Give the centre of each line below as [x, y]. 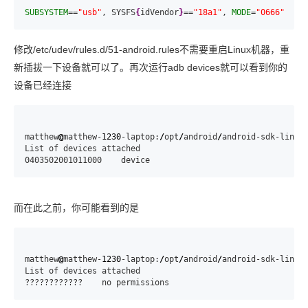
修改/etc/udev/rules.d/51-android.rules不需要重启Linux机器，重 [152, 49]
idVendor [159, 12]
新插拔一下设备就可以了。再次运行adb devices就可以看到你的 [151, 67]
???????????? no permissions [97, 283]
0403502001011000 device [87, 160]
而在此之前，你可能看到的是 [76, 208]
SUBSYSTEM [46, 12]
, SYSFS [119, 12]
